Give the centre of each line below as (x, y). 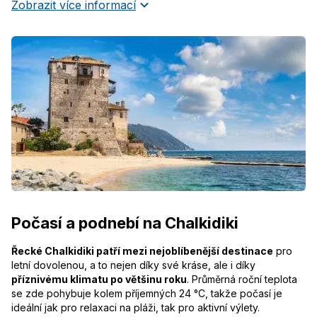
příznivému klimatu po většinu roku (99, 279)
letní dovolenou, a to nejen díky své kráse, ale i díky (133, 265)
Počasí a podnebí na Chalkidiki (125, 223)
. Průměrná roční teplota (242, 279)
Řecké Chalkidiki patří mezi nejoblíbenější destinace (142, 250)
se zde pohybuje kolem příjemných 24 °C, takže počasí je (147, 293)
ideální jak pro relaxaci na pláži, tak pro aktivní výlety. (136, 307)
